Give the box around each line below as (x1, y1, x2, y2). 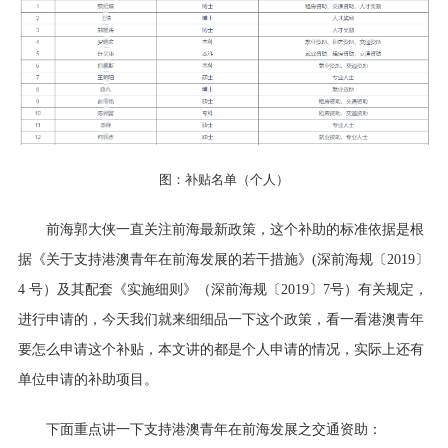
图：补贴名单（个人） (159, 172, 289, 188)
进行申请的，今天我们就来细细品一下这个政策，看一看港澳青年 (17, 312, 424, 328)
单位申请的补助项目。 (17, 372, 158, 388)
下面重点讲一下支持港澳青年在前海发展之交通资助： (45, 422, 382, 438)
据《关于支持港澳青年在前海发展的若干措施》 (17, 252, 312, 268)
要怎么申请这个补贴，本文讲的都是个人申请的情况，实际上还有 (17, 342, 424, 358)
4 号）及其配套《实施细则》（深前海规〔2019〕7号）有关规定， (17, 282, 428, 298)
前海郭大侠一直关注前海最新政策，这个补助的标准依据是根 (45, 222, 424, 238)
